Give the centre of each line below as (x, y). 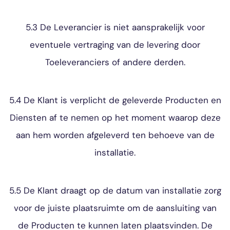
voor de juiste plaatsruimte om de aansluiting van (115, 208)
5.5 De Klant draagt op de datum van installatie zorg (115, 190)
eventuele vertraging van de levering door (115, 45)
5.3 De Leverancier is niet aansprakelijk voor (115, 27)
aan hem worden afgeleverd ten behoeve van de (115, 135)
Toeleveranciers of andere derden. (115, 62)
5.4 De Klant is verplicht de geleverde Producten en (115, 100)
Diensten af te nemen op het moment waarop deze (115, 118)
